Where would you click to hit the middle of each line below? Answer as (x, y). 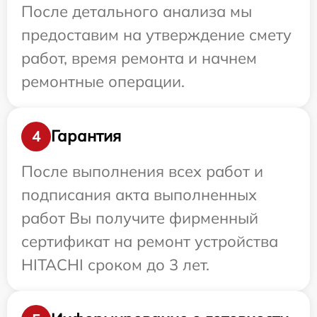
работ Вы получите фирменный (140, 218)
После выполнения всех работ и (142, 171)
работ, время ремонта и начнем (139, 58)
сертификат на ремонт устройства (150, 241)
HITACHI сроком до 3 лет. (115, 264)
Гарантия (86, 136)
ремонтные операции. (103, 81)
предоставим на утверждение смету (156, 34)
